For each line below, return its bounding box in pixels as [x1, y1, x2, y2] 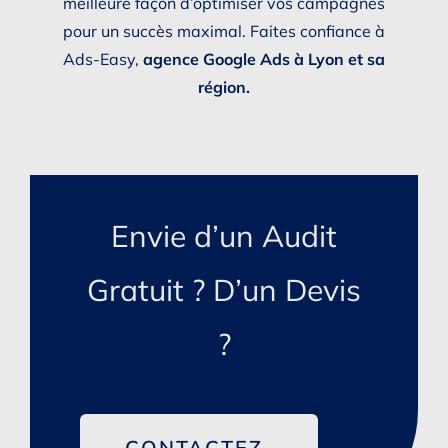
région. [198, 77, 250, 98]
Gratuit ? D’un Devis [87, 271, 361, 310]
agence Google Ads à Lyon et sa [143, 49, 385, 70]
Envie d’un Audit [111, 217, 337, 256]
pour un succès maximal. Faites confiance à [63, 21, 385, 42]
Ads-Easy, [63, 49, 143, 70]
